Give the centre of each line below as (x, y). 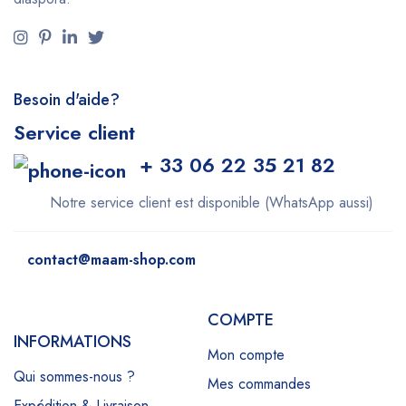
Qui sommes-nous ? (74, 376)
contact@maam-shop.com (111, 259)
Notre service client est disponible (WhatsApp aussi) (212, 202)
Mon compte (246, 354)
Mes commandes (259, 383)
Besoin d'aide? (67, 99)
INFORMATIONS (72, 341)
